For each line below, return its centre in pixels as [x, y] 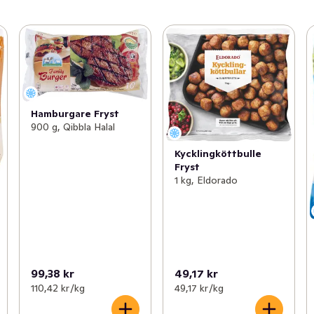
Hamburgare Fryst [75, 113]
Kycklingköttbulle [218, 154]
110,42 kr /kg [57, 288]
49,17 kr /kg [199, 288]
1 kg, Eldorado [206, 180]
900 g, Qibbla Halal [73, 127]
